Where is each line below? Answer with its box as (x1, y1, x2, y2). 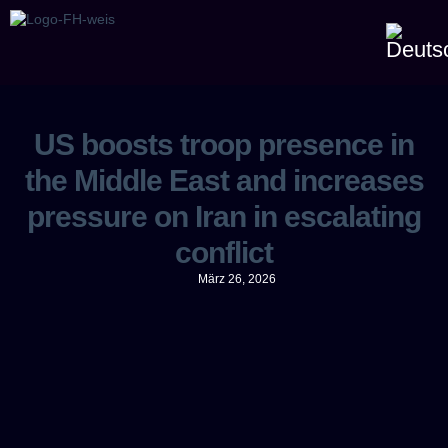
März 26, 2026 (198, 272, 276, 286)
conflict (175, 236, 273, 269)
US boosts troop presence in (34, 128, 414, 161)
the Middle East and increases (24, 164, 424, 197)
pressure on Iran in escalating (27, 200, 421, 233)
